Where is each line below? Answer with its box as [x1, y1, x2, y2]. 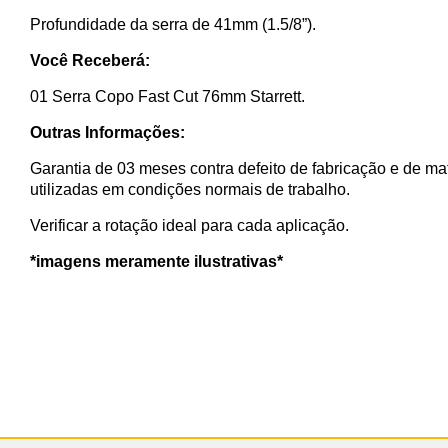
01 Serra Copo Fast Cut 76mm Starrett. [30, 87, 305, 105]
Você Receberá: [30, 51, 150, 69]
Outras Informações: [30, 123, 185, 141]
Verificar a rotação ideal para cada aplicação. [30, 216, 349, 234]
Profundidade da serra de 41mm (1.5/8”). [30, 15, 316, 33]
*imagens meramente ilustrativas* [30, 252, 283, 270]
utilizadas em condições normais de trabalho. [30, 180, 350, 198]
